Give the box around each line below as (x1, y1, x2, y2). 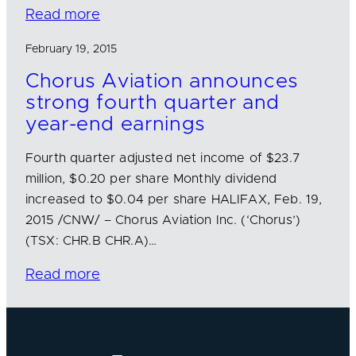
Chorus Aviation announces (25, 72, 299, 92)
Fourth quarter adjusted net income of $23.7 (25, 152, 300, 165)
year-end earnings (25, 114, 206, 135)
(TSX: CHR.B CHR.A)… (25, 234, 157, 248)
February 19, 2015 (25, 44, 117, 56)
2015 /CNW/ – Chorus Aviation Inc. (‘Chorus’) (25, 214, 301, 227)
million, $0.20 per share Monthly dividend (25, 172, 277, 186)
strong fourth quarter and (25, 93, 280, 114)
